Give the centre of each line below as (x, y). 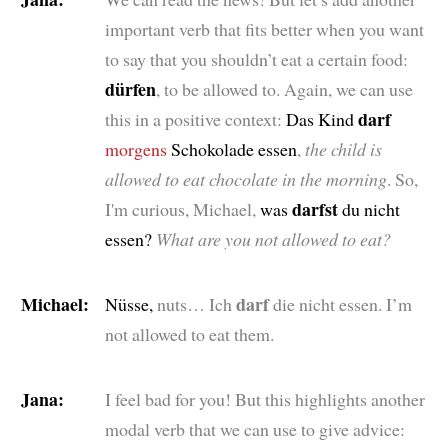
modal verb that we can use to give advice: (254, 428)
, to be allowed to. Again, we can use (284, 88)
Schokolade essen (231, 148)
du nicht (368, 208)
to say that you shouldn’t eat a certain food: (256, 58)
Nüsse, (130, 303)
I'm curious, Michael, (180, 208)
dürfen (130, 88)
